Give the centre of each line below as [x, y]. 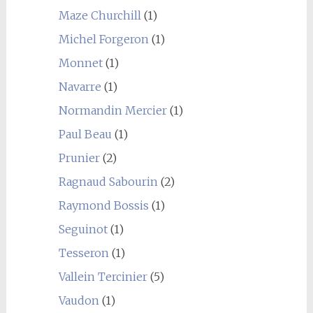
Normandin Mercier [112, 110]
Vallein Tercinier [103, 277]
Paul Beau [85, 134]
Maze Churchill [100, 15]
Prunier [79, 158]
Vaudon [79, 300]
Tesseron [83, 253]
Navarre [80, 87]
